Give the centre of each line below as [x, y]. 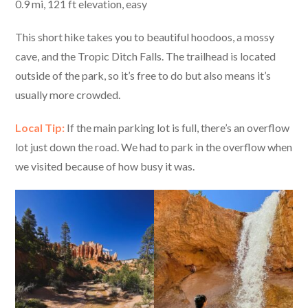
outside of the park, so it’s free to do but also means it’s [143, 75]
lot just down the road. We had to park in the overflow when [154, 146]
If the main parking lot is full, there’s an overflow [177, 127]
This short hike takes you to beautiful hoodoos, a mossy [145, 36]
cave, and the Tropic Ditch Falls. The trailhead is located [146, 56]
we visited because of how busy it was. [105, 166]
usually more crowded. [68, 94]
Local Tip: [40, 127]
